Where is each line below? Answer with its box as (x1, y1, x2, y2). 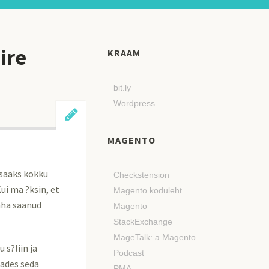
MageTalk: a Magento (113, 232, 196, 242)
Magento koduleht (113, 186, 182, 195)
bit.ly (113, 83, 131, 92)
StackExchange (113, 217, 172, 226)
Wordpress (113, 98, 155, 108)
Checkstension (113, 170, 169, 180)
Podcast (113, 248, 144, 258)
